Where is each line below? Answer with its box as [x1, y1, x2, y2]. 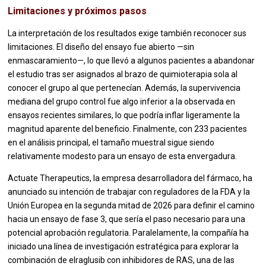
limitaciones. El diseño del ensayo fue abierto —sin [8, 42, 195, 52]
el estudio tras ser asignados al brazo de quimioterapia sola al [8, 69, 238, 80]
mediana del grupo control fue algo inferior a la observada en [8, 97, 236, 107]
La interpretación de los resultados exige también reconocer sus [8, 28, 247, 39]
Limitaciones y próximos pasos [8, 5, 147, 17]
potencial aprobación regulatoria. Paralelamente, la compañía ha [8, 228, 249, 238]
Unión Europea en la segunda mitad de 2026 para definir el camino [8, 201, 255, 211]
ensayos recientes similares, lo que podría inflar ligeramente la [8, 110, 240, 121]
